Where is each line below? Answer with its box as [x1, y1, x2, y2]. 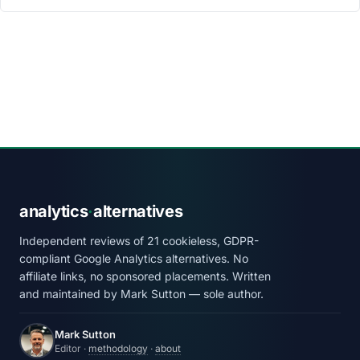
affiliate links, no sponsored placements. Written [19, 269, 271, 284]
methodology [88, 342, 148, 354]
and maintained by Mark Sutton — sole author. [19, 287, 264, 301]
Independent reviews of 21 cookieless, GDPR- [19, 234, 259, 248]
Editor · [55, 342, 88, 354]
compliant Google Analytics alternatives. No [19, 252, 248, 266]
